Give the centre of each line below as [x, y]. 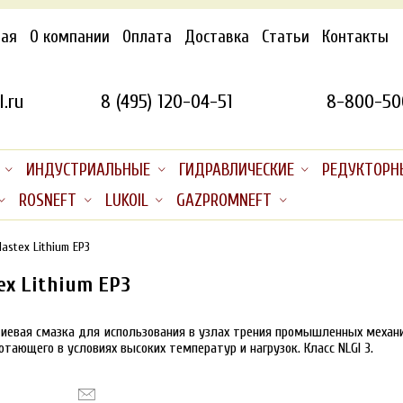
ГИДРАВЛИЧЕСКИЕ [236, 170]
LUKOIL [126, 200]
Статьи [286, 37]
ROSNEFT [47, 200]
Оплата [148, 37]
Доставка [217, 37]
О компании [70, 37]
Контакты [356, 37]
